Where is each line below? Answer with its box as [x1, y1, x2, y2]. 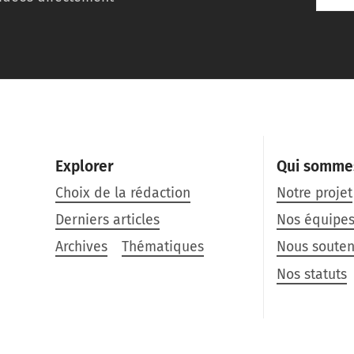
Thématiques [121, 239, 204, 256]
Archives [55, 239, 108, 256]
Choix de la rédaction [55, 184, 191, 201]
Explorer [55, 156, 115, 175]
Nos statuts [277, 265, 348, 283]
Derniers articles [55, 212, 160, 229]
